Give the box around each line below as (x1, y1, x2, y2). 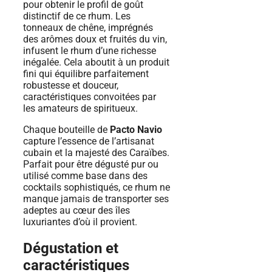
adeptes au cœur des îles (23, 204, 130, 216)
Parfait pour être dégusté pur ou (23, 158, 158, 170)
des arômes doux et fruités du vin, (23, 33, 167, 45)
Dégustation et (23, 239, 118, 257)
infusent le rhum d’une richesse (23, 44, 156, 56)
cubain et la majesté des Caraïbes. (23, 146, 169, 158)
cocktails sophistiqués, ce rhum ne (23, 181, 170, 193)
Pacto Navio (110, 123, 162, 135)
